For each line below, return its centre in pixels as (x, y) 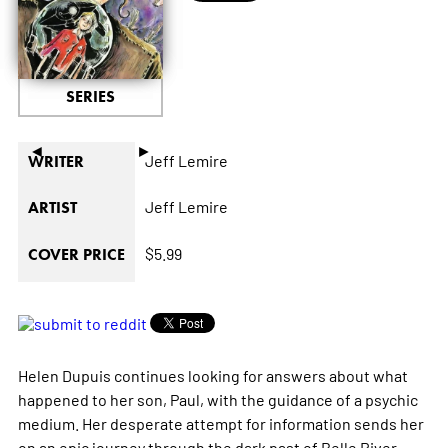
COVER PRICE (76, 255)
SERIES (90, 97)
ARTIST (52, 208)
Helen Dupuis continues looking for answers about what (212, 375)
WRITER (55, 162)
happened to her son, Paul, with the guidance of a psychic (217, 399)
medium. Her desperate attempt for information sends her (220, 423)
